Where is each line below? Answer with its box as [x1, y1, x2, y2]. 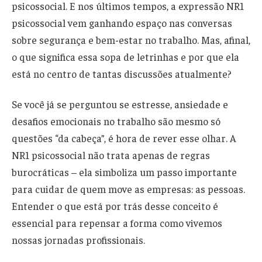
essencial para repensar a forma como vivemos [12, 216, 222, 229]
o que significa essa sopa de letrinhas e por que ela [12, 50, 239, 63]
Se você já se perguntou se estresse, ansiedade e [12, 97, 228, 111]
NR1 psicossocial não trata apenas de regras [12, 148, 210, 161]
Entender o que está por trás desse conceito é [12, 199, 218, 212]
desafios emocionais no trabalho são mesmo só [12, 114, 220, 127]
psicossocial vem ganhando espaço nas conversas [12, 16, 232, 29]
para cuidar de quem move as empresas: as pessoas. [12, 182, 245, 195]
